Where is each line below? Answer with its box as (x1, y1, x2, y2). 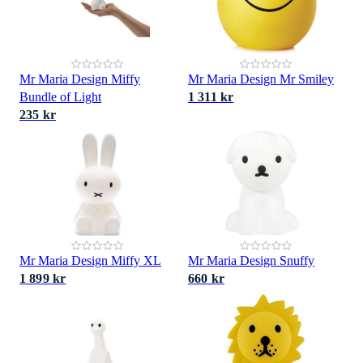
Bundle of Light (19, 90, 101, 104)
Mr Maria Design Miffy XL (19, 254, 161, 267)
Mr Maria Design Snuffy (188, 254, 314, 267)
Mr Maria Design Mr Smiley (188, 72, 334, 86)
